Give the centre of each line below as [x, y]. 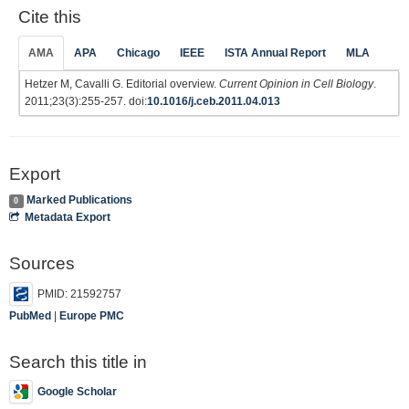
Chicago [138, 52]
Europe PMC [92, 315]
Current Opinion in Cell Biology [296, 84]
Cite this [50, 17]
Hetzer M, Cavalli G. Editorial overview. [122, 84]
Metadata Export [68, 217]
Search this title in [78, 362]
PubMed [30, 315]
